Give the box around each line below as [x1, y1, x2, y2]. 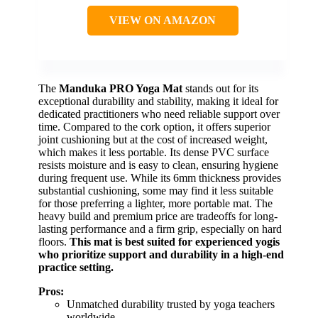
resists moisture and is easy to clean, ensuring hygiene [38, 158, 278, 171]
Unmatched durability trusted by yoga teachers [67, 297, 275, 310]
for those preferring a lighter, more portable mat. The [38, 197, 273, 209]
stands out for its [182, 82, 258, 94]
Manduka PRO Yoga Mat [59, 82, 182, 94]
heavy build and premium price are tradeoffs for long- [38, 209, 278, 222]
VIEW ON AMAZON [109, 13, 216, 26]
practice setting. [38, 261, 114, 273]
